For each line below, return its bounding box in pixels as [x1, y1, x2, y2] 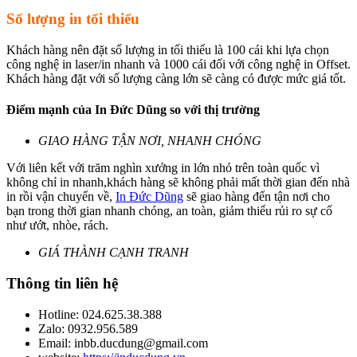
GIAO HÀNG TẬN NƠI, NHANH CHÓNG [38, 134, 261, 148]
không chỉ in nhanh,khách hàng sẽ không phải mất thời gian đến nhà [6, 175, 350, 190]
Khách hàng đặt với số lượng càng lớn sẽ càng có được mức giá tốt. [6, 71, 346, 85]
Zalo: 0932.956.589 [38, 321, 138, 335]
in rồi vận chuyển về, [6, 190, 116, 204]
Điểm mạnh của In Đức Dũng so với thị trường [6, 102, 260, 116]
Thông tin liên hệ [6, 274, 122, 292]
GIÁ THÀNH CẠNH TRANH [38, 245, 189, 260]
